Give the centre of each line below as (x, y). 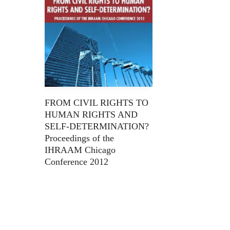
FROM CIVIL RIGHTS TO (97, 103)
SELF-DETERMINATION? (97, 126)
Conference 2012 (76, 162)
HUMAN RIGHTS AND (91, 114)
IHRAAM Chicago (80, 150)
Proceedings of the (79, 138)
